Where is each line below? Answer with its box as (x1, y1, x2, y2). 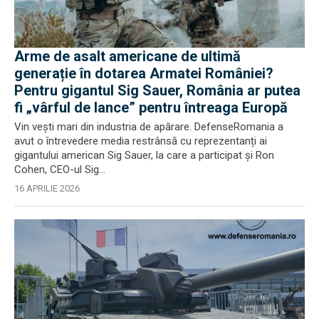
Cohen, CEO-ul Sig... (14, 162, 105, 176)
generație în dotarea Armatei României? (14, 64, 273, 82)
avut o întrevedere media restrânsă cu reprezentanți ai (14, 134, 267, 147)
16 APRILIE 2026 (14, 182, 80, 194)
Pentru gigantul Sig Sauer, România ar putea (14, 81, 300, 99)
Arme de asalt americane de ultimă (14, 47, 241, 65)
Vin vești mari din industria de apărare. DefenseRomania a (14, 120, 283, 133)
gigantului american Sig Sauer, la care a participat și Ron (14, 148, 274, 162)
